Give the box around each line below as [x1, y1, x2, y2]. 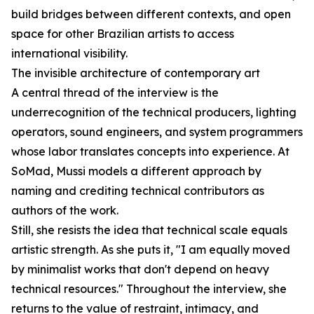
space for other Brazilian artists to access [11, 27, 234, 41]
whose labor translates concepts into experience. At [11, 144, 289, 159]
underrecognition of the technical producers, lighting [11, 105, 296, 120]
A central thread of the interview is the [11, 86, 219, 100]
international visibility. [11, 46, 128, 61]
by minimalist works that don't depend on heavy [11, 262, 269, 277]
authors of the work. [11, 203, 118, 218]
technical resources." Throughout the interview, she [11, 282, 287, 296]
